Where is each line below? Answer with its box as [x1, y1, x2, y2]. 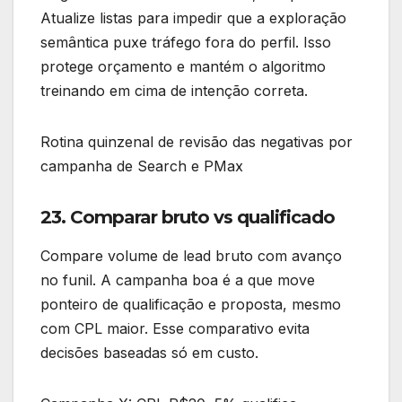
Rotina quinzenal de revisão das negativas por [40, 132, 353, 151]
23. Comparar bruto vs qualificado [40, 205, 335, 228]
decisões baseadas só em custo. [40, 344, 258, 363]
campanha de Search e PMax [40, 156, 243, 175]
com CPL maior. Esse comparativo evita [40, 319, 310, 338]
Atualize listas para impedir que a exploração [40, 8, 346, 27]
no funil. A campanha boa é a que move [40, 271, 315, 290]
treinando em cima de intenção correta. [40, 81, 308, 100]
